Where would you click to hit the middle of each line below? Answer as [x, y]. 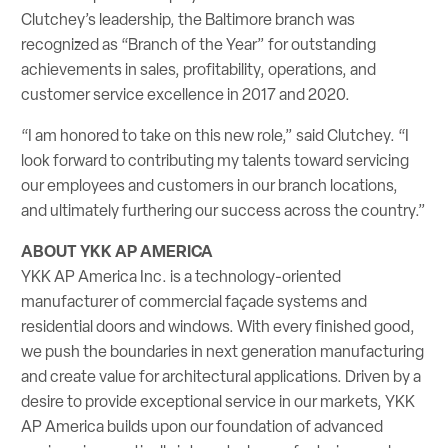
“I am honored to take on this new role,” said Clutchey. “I [215, 136]
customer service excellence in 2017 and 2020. [186, 95]
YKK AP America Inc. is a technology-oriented [181, 277]
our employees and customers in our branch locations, [210, 186]
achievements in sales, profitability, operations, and [199, 70]
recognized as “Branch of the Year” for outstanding [199, 45]
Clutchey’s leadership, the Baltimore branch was [188, 20]
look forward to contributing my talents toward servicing [215, 161]
